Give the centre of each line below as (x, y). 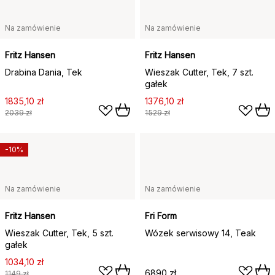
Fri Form (161, 216)
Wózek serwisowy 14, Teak (200, 233)
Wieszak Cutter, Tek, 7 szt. (199, 72)
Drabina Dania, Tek (44, 72)
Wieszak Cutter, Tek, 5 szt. (59, 233)
